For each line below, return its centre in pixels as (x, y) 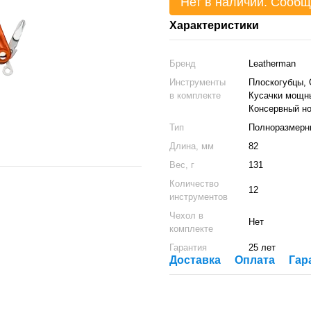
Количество (194, 184)
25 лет (262, 247)
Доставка (195, 260)
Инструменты (197, 82)
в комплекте (195, 95)
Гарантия (188, 247)
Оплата (255, 260)
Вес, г (182, 165)
